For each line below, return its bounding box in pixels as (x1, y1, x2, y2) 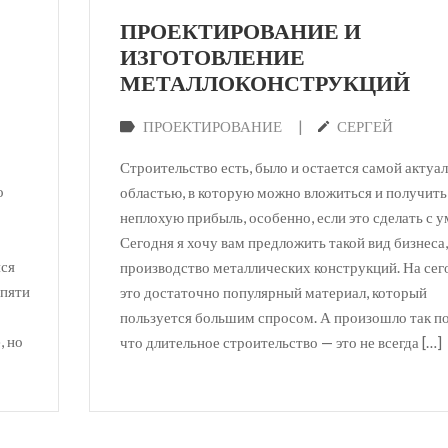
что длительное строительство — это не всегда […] (120, 332, 442, 351)
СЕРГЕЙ (337, 117, 393, 137)
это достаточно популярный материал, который (120, 282, 427, 301)
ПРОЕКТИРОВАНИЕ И (120, 18, 361, 47)
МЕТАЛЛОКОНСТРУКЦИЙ (120, 70, 410, 99)
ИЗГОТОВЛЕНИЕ (120, 44, 305, 73)
